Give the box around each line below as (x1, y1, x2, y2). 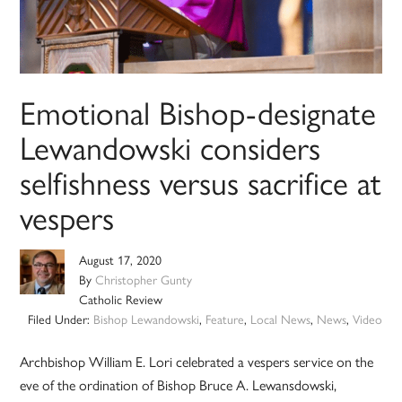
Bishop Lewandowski (92, 310, 199, 328)
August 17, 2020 (79, 250, 162, 269)
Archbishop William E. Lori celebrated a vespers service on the (20, 351, 374, 372)
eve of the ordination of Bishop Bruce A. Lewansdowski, (20, 374, 337, 396)
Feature (205, 310, 244, 328)
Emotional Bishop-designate (20, 88, 377, 135)
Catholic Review (79, 290, 163, 309)
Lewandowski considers (20, 123, 321, 170)
